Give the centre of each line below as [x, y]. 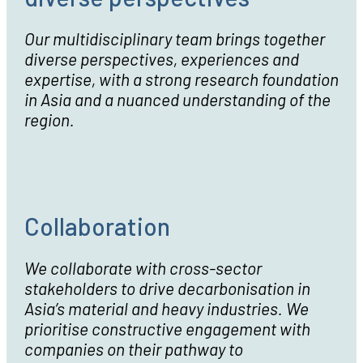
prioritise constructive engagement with [167, 328]
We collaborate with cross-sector [143, 267]
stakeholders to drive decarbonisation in [167, 288]
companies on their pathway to [133, 348]
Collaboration [97, 226]
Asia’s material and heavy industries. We [166, 308]
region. [51, 119]
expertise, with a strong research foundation [181, 79]
